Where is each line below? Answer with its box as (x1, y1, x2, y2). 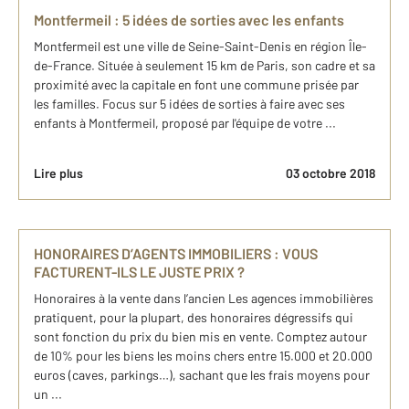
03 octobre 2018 (286, 165, 375, 182)
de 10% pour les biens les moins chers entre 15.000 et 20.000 (34, 348, 372, 364)
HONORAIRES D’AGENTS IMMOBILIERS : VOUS (34, 245, 318, 263)
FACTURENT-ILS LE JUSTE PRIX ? (34, 263, 245, 281)
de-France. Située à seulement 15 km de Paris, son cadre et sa (34, 58, 375, 74)
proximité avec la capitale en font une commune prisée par (34, 77, 359, 93)
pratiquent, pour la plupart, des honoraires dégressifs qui (34, 309, 353, 326)
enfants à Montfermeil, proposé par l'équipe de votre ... (34, 115, 336, 131)
